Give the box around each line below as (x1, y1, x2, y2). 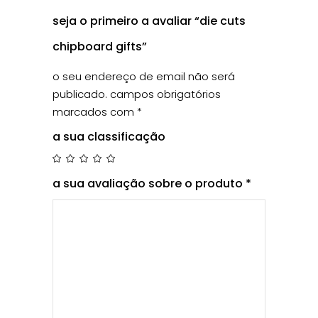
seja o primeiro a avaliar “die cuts (53, 13, 246, 29)
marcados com (53, 104, 137, 119)
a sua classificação (53, 128, 165, 145)
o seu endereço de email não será (53, 69, 235, 84)
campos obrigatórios (107, 87, 221, 102)
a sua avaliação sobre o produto (53, 175, 246, 192)
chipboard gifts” (53, 38, 147, 55)
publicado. (53, 87, 107, 102)
